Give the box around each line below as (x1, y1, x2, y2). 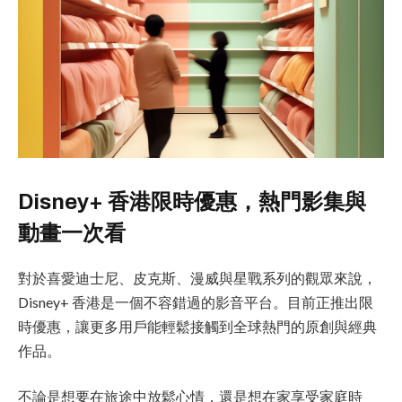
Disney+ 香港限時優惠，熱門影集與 (18, 189, 366, 214)
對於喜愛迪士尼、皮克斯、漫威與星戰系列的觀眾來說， (18, 268, 377, 286)
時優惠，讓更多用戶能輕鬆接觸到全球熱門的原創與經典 (18, 317, 377, 335)
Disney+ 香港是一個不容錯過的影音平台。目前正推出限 (18, 293, 373, 310)
